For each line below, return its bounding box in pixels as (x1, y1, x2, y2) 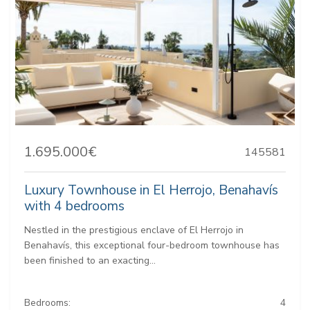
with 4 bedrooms (24, 197, 125, 216)
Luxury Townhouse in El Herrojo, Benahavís (24, 181, 278, 200)
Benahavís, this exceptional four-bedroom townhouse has (24, 239, 280, 253)
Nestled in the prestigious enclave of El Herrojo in (24, 224, 244, 237)
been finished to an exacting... (24, 254, 156, 268)
